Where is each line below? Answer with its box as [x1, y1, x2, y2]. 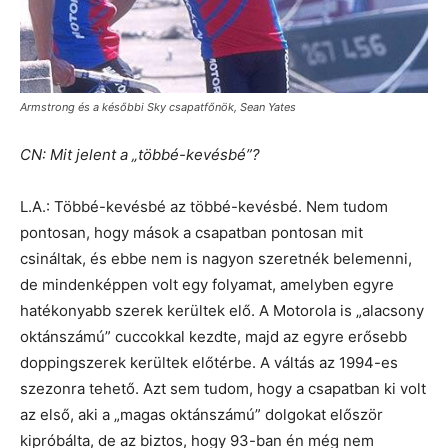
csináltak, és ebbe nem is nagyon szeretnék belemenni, [20, 248, 412, 268]
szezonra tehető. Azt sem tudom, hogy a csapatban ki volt [20, 378, 426, 398]
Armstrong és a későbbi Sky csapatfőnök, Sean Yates [20, 99, 296, 114]
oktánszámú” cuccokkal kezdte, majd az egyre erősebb [20, 326, 407, 346]
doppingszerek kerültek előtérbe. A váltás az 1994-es [20, 352, 398, 372]
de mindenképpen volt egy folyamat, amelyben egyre [20, 274, 394, 294]
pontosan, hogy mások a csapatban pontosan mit [20, 222, 363, 242]
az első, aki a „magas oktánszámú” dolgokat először [20, 404, 383, 424]
